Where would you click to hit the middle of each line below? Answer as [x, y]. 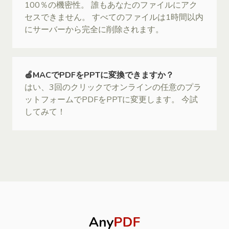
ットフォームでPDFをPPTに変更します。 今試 [111, 99]
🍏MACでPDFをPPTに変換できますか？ [99, 75]
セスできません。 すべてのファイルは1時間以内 [114, 17]
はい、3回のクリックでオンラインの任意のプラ [113, 87]
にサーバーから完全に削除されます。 [94, 29]
